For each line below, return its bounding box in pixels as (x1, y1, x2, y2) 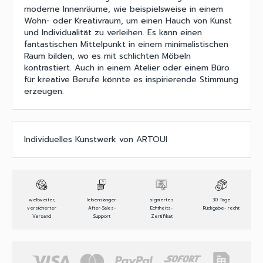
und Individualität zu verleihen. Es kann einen (24, 26, 202, 39)
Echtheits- (150, 204, 173, 211)
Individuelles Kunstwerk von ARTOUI (24, 133, 167, 146)
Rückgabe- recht (203, 204, 240, 211)
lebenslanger (87, 195, 116, 203)
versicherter (27, 204, 56, 211)
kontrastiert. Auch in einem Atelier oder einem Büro (24, 61, 230, 74)
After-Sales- (87, 204, 116, 211)
